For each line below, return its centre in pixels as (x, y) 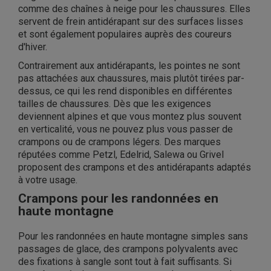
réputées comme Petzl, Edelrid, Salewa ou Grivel (121, 155)
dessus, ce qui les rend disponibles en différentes (125, 91)
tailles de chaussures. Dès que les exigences (115, 104)
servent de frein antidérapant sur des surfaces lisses (131, 22)
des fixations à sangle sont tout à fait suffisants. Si (125, 262)
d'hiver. (33, 47)
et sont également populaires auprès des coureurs (125, 34)
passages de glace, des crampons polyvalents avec (128, 249)
